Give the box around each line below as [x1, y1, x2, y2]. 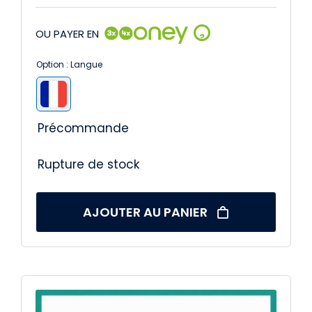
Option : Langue [36, 58, 102, 71]
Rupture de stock [37, 156, 139, 173]
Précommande [37, 120, 129, 137]
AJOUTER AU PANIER [83, 203, 208, 221]
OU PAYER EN [35, 26, 99, 41]
